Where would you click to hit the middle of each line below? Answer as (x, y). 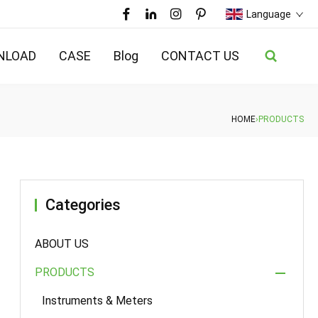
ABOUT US (62, 244)
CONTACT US (200, 56)
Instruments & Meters (97, 301)
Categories (83, 205)
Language (269, 14)
